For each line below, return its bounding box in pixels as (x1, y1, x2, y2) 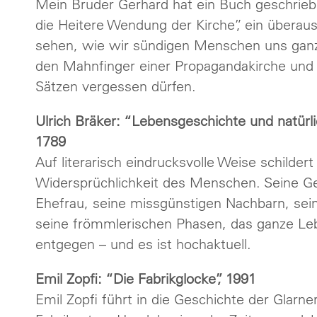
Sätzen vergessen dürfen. (35, 77, 196, 95)
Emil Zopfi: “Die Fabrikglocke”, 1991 (35, 270, 256, 287)
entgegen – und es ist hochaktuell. (35, 235, 251, 253)
